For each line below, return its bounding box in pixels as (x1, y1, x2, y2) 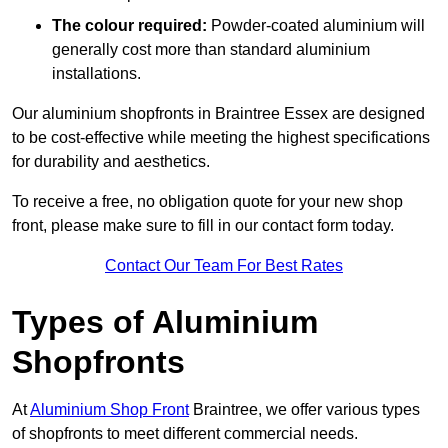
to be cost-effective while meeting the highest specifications (12, 129, 430, 147)
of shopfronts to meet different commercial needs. (12, 425, 358, 443)
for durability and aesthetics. (12, 153, 210, 171)
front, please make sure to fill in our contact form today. (12, 217, 394, 235)
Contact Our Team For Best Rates (105, 257, 343, 275)
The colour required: (52, 17, 207, 35)
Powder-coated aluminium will (207, 17, 425, 35)
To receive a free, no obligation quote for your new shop (12, 193, 403, 211)
